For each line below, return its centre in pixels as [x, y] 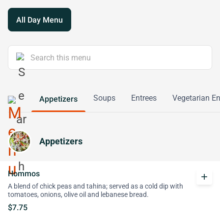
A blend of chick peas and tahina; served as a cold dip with [96, 186]
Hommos [24, 174]
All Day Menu [40, 20]
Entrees [144, 98]
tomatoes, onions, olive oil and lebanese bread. [78, 195]
